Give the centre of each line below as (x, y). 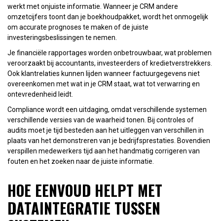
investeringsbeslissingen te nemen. (62, 37)
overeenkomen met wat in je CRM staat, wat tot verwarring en (104, 84)
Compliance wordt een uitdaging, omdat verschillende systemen (107, 109)
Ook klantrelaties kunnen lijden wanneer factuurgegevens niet (104, 73)
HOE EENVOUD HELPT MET (85, 190)
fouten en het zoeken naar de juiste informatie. (81, 161)
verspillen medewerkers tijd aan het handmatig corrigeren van (104, 151)
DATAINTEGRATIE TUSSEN (84, 208)
